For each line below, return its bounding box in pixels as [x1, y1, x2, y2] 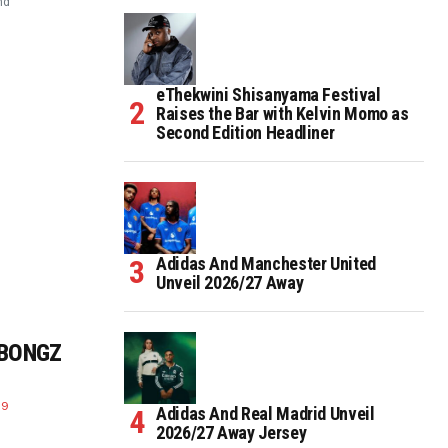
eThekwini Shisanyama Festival [156, 83, 381, 105]
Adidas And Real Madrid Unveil [156, 402, 375, 424]
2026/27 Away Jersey [156, 421, 307, 443]
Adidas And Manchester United [156, 252, 376, 274]
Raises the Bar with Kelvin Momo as [156, 102, 409, 124]
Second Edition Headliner [156, 121, 335, 143]
